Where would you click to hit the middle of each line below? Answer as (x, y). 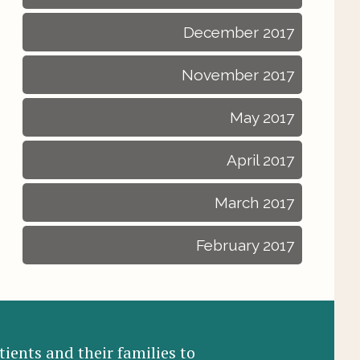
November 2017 (238, 75)
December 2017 (239, 32)
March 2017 (254, 202)
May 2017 (262, 117)
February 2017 (245, 245)
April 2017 (260, 160)
